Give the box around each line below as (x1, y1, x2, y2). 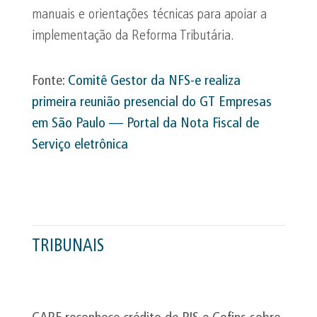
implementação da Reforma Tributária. (32, 29, 234, 43)
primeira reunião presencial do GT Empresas (32, 96, 272, 110)
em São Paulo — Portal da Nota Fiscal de (32, 117, 259, 131)
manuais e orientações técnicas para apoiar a (32, 8, 267, 22)
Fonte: (32, 74, 68, 88)
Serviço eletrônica (32, 138, 128, 152)
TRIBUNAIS (32, 238, 104, 255)
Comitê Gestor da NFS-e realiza (68, 74, 241, 88)
